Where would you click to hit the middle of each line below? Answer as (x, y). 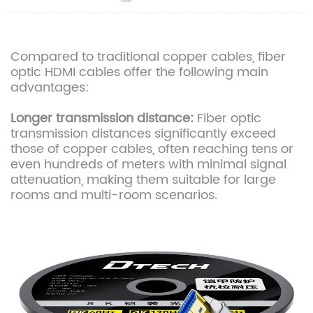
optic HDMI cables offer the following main (139, 73)
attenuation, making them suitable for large (143, 180)
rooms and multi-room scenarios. (114, 196)
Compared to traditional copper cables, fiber (148, 57)
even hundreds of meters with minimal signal (148, 165)
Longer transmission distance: (102, 119)
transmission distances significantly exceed (143, 134)
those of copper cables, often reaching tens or (152, 150)
